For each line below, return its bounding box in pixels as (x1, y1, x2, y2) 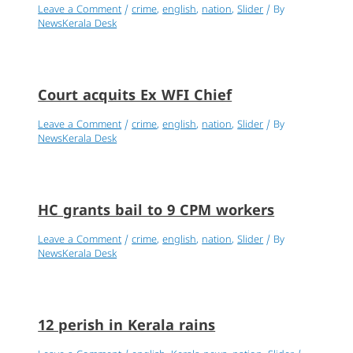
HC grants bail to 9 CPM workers (38, 202, 275, 221)
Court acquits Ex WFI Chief (38, 87, 232, 106)
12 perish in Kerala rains (38, 317, 216, 336)
